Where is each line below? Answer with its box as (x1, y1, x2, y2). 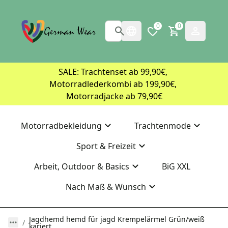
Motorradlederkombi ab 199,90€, (49, 78, 177, 90)
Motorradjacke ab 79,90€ (66, 91, 162, 102)
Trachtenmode (134, 120, 191, 132)
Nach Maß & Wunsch (66, 181, 146, 193)
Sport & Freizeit (76, 140, 136, 152)
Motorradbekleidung (21, 120, 102, 132)
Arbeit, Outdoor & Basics (34, 161, 129, 173)
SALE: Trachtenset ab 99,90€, (59, 66, 167, 78)
